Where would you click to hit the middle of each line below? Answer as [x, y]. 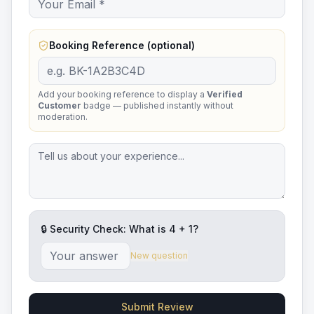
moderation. [63, 117]
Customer [60, 105]
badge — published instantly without [157, 105]
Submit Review [157, 307]
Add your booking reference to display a [122, 94]
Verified [225, 94]
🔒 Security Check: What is [105, 229]
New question [159, 255]
